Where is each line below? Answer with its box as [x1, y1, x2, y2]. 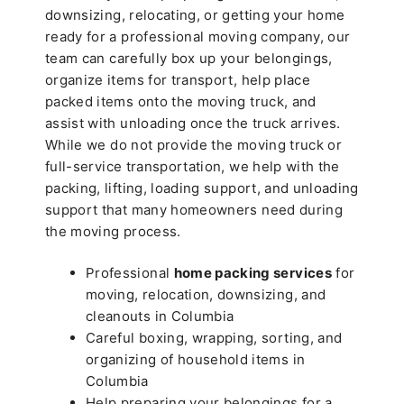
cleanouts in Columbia [86, 308, 234, 326]
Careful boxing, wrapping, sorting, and [86, 329, 343, 347]
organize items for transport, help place [45, 70, 311, 88]
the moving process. [45, 222, 181, 240]
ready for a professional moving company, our [45, 27, 351, 45]
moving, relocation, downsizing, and [86, 286, 326, 304]
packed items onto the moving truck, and [45, 92, 317, 110]
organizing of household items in [86, 351, 306, 369]
